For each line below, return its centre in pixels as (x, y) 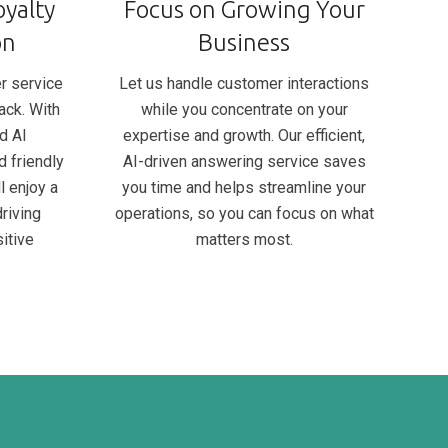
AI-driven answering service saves (244, 161)
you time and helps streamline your (244, 187)
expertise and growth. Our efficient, (244, 135)
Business (244, 42)
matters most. (244, 239)
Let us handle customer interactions (244, 83)
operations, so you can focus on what (244, 213)
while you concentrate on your (244, 109)
